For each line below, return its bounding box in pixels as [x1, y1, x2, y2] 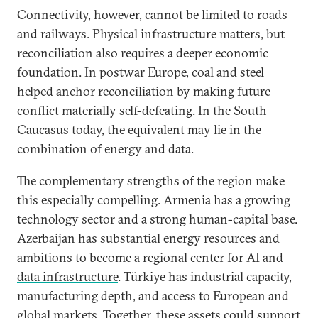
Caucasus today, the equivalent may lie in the [17, 121, 261, 138]
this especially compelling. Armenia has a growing [17, 192, 290, 208]
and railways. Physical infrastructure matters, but [17, 26, 285, 42]
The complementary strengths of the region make [17, 172, 285, 189]
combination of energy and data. [17, 141, 194, 157]
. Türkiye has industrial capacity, [118, 268, 292, 285]
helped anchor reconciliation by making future [17, 83, 270, 99]
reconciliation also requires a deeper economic [17, 45, 268, 61]
